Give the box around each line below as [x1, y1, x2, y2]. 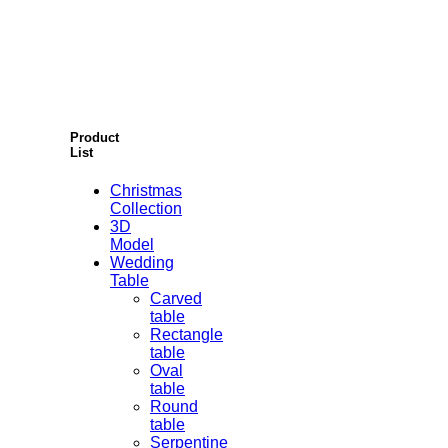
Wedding [110, 253, 174, 271]
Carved [150, 289, 202, 307]
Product [70, 129, 119, 145]
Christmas [110, 181, 182, 199]
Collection [110, 199, 182, 217]
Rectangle [150, 325, 223, 343]
